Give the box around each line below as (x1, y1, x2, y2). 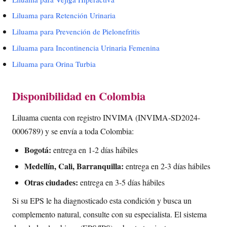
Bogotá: (24, 144, 51, 156)
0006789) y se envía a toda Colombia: (12, 126, 134, 137)
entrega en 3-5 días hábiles (78, 176, 165, 187)
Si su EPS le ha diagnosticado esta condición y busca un (12, 195, 192, 206)
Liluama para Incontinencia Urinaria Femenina (12, 43, 160, 53)
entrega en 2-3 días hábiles (124, 160, 210, 171)
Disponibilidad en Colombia (12, 87, 145, 104)
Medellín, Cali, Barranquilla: (24, 160, 124, 172)
